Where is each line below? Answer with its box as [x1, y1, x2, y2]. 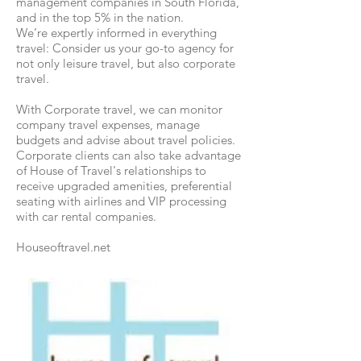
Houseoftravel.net [16, 239, 110, 255]
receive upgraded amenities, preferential [16, 178, 232, 193]
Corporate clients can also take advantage [16, 147, 241, 163]
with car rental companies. [16, 209, 160, 224]
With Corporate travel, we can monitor [16, 102, 222, 117]
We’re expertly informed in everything [16, 25, 217, 40]
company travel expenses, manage [16, 117, 200, 132]
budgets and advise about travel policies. [16, 132, 235, 147]
